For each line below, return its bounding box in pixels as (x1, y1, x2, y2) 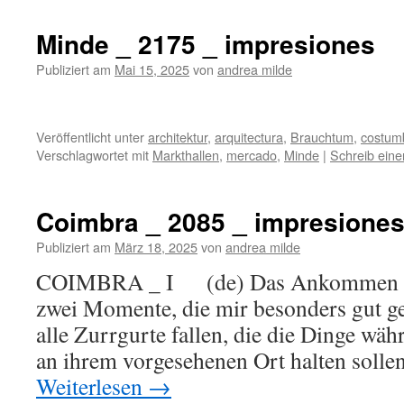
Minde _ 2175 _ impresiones (36, 25, 375, 62)
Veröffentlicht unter (36, 127, 144, 146)
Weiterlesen (36, 371, 148, 401)
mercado (226, 145, 277, 164)
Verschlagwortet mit (36, 145, 149, 164)
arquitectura (215, 127, 283, 146)
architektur (148, 127, 207, 146)
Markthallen (152, 145, 219, 164)
